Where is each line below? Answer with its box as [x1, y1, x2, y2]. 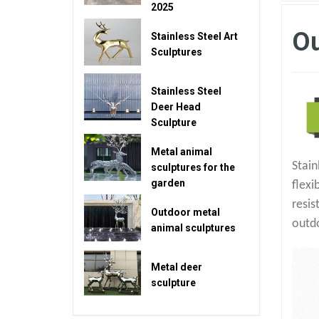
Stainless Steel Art [151, 30, 238, 42]
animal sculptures [151, 221, 236, 234]
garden [151, 177, 185, 189]
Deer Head [151, 100, 201, 113]
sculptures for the [151, 161, 235, 173]
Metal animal [151, 145, 212, 157]
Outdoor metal [151, 206, 220, 218]
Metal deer [151, 261, 202, 273]
